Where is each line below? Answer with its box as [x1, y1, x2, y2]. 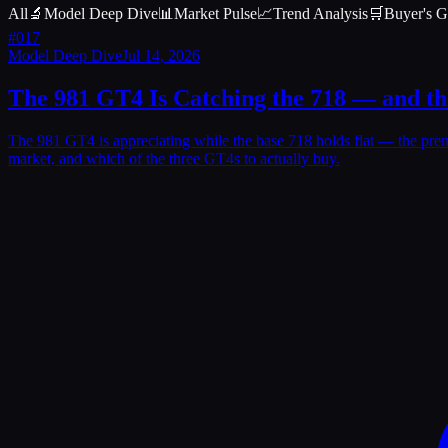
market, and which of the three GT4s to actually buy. [8, 149, 340, 167]
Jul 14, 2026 [122, 46, 200, 64]
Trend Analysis [273, 4, 368, 22]
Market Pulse [174, 4, 257, 22]
